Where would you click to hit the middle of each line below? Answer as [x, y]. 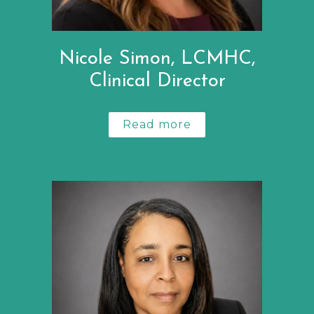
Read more [157, 124]
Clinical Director [157, 81]
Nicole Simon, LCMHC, [157, 59]
